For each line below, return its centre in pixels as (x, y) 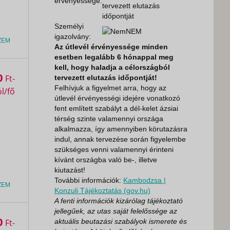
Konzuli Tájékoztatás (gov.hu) (102, 190)
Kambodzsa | (145, 180)
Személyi (69, 26)
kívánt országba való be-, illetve (106, 160)
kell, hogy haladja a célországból (112, 67)
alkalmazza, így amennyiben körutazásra (121, 129)
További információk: (89, 180)
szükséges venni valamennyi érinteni (114, 149)
